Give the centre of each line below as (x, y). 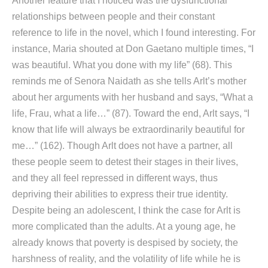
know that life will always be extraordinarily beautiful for (128, 130)
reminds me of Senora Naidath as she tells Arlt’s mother (129, 81)
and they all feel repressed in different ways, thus (115, 178)
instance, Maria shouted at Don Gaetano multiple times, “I (133, 49)
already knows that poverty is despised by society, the (125, 243)
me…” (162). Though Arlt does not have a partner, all (122, 146)
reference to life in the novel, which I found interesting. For (134, 33)
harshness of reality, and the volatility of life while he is (126, 259)
